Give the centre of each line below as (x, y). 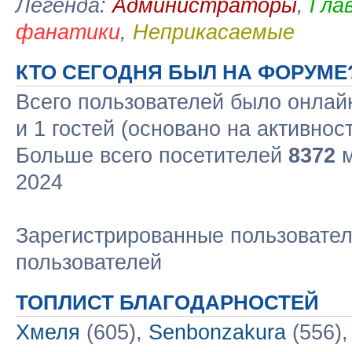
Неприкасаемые (214, 32)
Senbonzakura (217, 332)
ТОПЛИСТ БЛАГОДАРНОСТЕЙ (167, 302)
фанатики (68, 32)
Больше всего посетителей (152, 156)
